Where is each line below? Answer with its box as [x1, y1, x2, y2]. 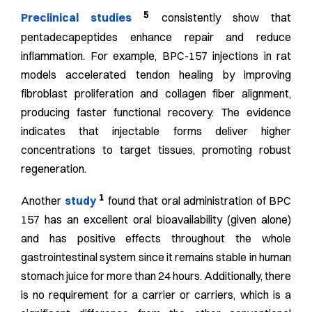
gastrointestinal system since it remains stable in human [21, 250, 291, 265]
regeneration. [21, 161, 86, 175]
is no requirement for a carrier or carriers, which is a [21, 288, 291, 302]
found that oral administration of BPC [107, 194, 291, 208]
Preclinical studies [21, 10, 132, 25]
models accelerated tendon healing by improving [21, 67, 291, 81]
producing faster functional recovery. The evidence [21, 104, 291, 119]
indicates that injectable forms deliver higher [21, 123, 291, 138]
